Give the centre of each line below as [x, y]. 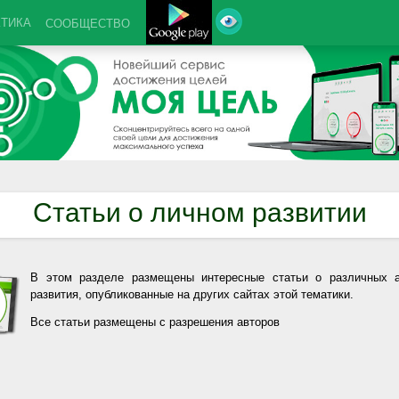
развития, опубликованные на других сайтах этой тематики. [192, 294]
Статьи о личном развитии [199, 212]
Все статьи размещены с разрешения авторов [155, 322]
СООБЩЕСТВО [88, 24]
